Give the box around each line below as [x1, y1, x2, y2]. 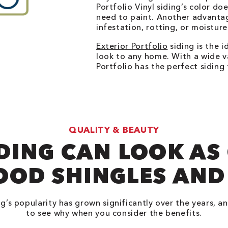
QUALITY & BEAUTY [69, 124, 159, 135]
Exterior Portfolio [96, 41, 168, 51]
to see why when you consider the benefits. [26, 208, 202, 218]
